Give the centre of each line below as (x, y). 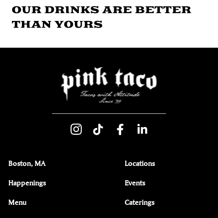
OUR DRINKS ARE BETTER (101, 10)
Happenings (27, 183)
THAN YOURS (57, 25)
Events (135, 183)
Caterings (139, 202)
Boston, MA (27, 163)
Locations (140, 163)
